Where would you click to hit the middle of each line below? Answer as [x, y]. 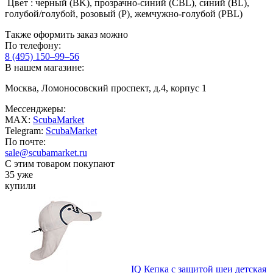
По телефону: [33, 46]
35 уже [19, 175]
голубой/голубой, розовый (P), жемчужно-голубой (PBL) [124, 14]
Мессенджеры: [35, 109]
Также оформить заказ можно [66, 35]
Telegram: [25, 131]
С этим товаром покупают [60, 164]
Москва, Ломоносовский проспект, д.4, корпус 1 [106, 88]
